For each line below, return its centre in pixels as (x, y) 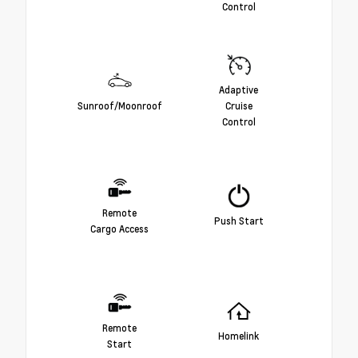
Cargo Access (119, 229)
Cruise (239, 106)
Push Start (239, 221)
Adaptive (239, 90)
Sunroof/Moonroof (119, 106)
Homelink (239, 336)
